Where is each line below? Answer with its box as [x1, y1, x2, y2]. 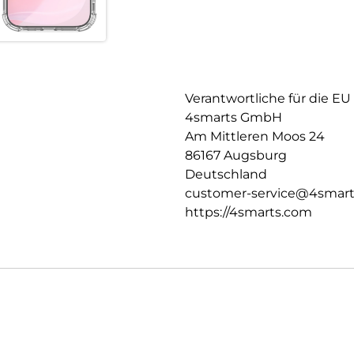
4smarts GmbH [185, 109, 282, 125]
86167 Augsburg [185, 147, 287, 163]
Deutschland [185, 166, 267, 182]
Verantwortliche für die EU [185, 90, 351, 106]
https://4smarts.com [185, 204, 312, 220]
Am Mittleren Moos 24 [185, 128, 325, 144]
